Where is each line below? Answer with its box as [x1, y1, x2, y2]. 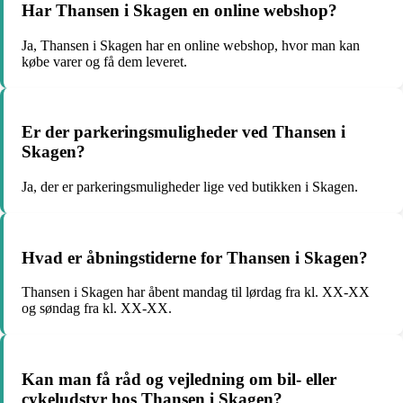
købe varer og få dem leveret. [22, 53, 187, 69]
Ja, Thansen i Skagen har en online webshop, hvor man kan [22, 37, 360, 53]
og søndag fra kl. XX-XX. [22, 300, 172, 317]
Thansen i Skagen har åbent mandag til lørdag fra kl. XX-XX [22, 284, 370, 300]
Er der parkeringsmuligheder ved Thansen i [22, 122, 345, 142]
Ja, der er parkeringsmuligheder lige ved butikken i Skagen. [22, 178, 358, 194]
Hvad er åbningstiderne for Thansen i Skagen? [22, 247, 368, 267]
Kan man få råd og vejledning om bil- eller [22, 370, 336, 390]
